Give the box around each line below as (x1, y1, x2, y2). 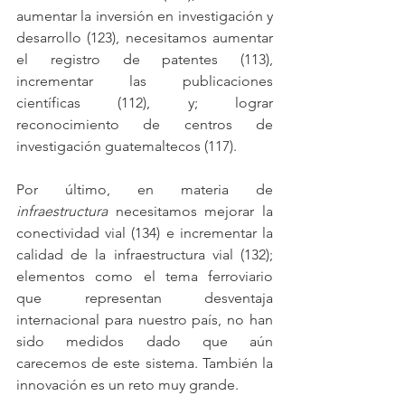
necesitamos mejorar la (108, 202, 273, 221)
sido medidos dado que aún (16, 333, 273, 351)
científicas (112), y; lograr (16, 94, 273, 112)
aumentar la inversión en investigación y (16, 7, 273, 25)
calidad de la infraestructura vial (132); (16, 246, 273, 264)
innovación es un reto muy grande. (16, 376, 239, 394)
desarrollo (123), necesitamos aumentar (16, 29, 273, 47)
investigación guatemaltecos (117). (16, 137, 237, 155)
